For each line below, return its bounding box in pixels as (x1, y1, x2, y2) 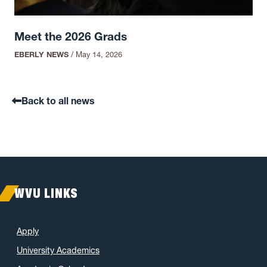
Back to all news (21, 94, 95, 107)
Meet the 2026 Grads (14, 29, 128, 44)
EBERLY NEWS (14, 49, 69, 59)
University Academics (17, 244, 100, 256)
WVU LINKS (14, 185, 79, 201)
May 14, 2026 (76, 49, 123, 59)
